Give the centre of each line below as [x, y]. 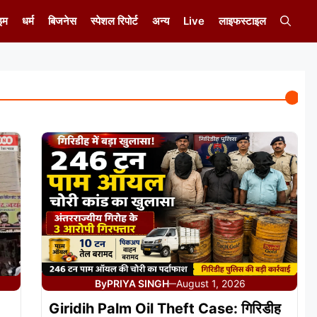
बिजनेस [62, 21]
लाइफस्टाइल [242, 21]
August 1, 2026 [211, 284]
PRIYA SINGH [138, 284]
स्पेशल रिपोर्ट [114, 21]
